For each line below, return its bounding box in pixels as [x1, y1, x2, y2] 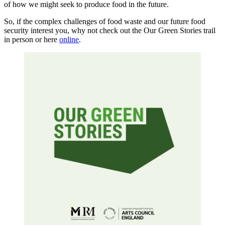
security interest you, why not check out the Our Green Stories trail [4, 26, 215, 35]
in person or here [4, 35, 59, 44]
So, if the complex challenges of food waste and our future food [4, 17, 205, 26]
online [59, 35, 79, 44]
